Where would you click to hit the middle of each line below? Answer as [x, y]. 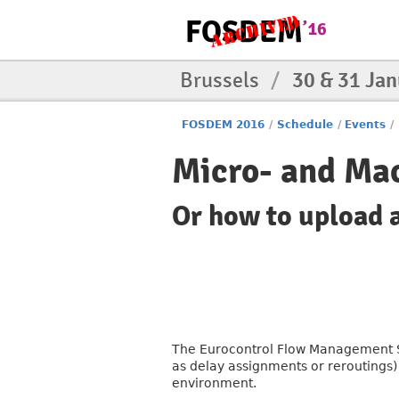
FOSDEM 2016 [224, 125]
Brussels [222, 80]
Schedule [305, 125]
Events [366, 125]
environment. [214, 383]
